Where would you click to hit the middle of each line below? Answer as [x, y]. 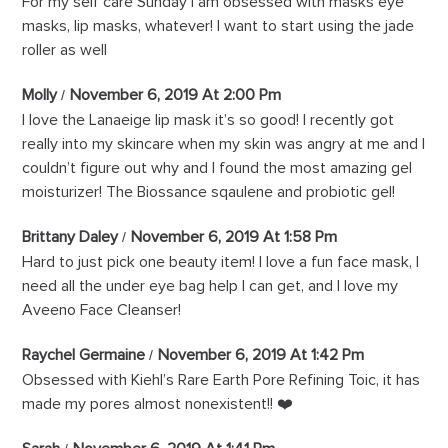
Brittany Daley [70, 237]
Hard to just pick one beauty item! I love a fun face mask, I [221, 262]
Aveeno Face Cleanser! [102, 310]
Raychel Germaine [84, 355]
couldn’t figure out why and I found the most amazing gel [217, 168]
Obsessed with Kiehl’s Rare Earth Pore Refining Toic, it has [221, 380]
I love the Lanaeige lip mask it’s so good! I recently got [208, 120]
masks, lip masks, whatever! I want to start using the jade [218, 26]
